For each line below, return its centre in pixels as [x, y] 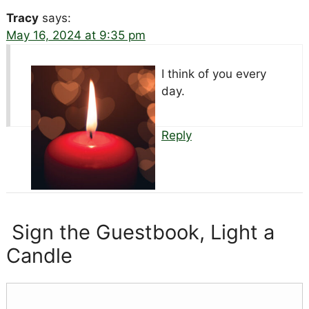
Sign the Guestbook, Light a [140, 232]
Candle [39, 255]
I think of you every [213, 73]
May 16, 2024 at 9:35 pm [76, 35]
